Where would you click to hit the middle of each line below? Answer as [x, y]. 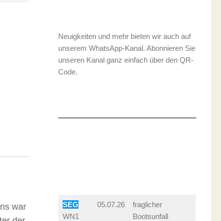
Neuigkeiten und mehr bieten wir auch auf [125, 36]
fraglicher [147, 204]
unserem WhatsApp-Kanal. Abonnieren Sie [127, 48]
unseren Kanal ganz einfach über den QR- [126, 60]
